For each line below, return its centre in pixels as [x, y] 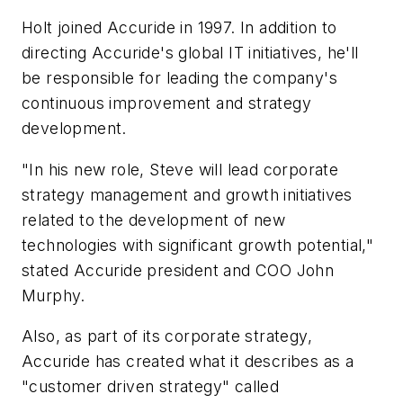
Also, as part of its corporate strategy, [167, 336]
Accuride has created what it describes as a [188, 362]
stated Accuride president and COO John [178, 270]
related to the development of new [154, 219]
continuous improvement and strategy [166, 103]
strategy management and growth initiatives [187, 194]
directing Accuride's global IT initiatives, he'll [190, 53]
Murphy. [54, 295]
